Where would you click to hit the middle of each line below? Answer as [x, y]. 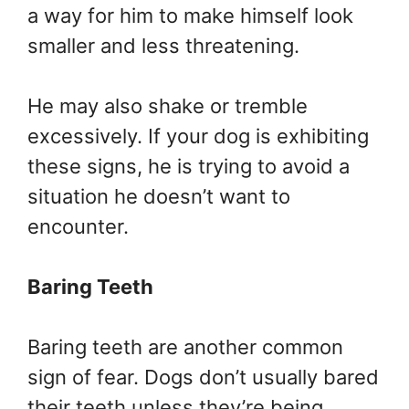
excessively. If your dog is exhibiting [198, 136]
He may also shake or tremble [168, 106]
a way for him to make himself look [190, 16]
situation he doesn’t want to [159, 196]
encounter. [78, 226]
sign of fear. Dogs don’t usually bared [203, 377]
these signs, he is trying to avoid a [189, 166]
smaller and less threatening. [166, 46]
